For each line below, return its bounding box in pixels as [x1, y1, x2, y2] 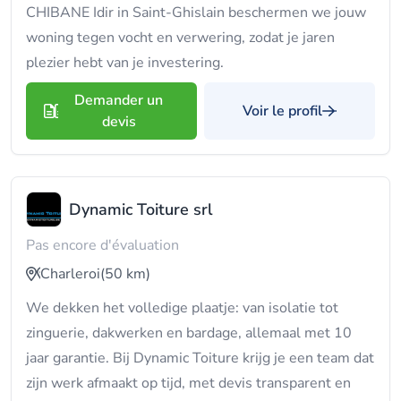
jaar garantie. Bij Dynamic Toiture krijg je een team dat [26, 348, 374, 368]
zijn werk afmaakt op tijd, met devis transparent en [26, 373, 351, 393]
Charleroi [40, 264, 100, 284]
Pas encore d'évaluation [26, 235, 179, 255]
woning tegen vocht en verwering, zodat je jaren [26, 28, 335, 47]
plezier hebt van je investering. [26, 53, 224, 73]
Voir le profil [243, 101, 322, 121]
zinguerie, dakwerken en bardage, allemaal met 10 [26, 323, 352, 343]
